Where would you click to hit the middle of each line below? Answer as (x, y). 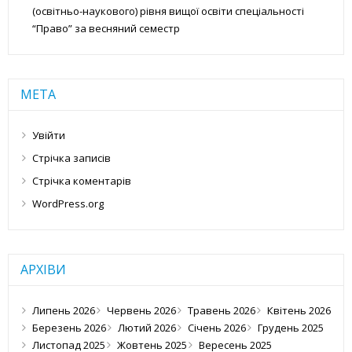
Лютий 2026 (147, 328)
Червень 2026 (141, 311)
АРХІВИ (43, 270)
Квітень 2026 (299, 311)
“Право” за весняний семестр (106, 29)
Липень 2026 (64, 311)
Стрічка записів (71, 158)
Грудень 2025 (291, 328)
